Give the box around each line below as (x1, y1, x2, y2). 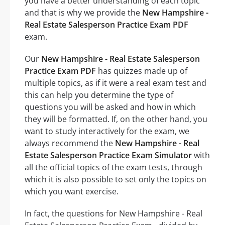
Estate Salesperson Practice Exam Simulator (25, 149, 192, 161)
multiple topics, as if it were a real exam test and (25, 77, 206, 88)
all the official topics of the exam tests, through (25, 161, 202, 173)
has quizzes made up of (96, 65, 187, 76)
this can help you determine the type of (25, 89, 173, 100)
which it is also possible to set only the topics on (25, 173, 206, 185)
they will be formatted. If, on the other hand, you (25, 113, 207, 125)
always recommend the (25, 137, 115, 149)
